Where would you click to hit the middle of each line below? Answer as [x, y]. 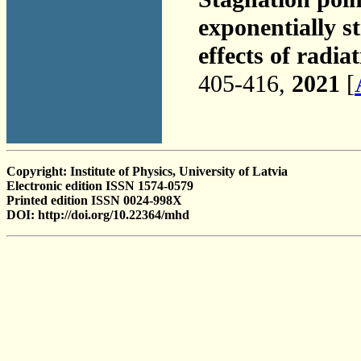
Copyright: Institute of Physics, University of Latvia [147, 171]
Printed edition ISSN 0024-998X [94, 200]
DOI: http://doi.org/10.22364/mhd [98, 215]
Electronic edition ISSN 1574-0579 [100, 186]
